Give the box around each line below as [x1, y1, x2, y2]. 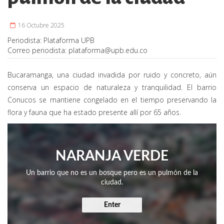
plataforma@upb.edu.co [68, 45, 147, 55]
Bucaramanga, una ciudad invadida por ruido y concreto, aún [7, 70, 216, 80]
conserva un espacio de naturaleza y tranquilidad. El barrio [7, 82, 216, 92]
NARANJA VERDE [55, 149, 168, 163]
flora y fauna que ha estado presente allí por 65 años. [7, 107, 181, 117]
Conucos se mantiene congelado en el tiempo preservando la [7, 95, 216, 105]
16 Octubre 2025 [16, 21, 64, 30]
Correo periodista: [7, 45, 68, 55]
